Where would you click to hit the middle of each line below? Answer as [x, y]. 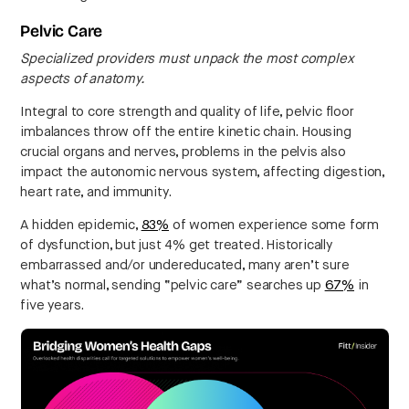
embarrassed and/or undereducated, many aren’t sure [185, 265]
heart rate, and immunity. [96, 192]
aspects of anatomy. [83, 79]
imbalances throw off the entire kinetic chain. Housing [186, 131]
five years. [52, 305]
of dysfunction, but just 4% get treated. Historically [176, 245]
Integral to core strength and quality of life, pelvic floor [187, 111]
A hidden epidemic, [81, 225]
